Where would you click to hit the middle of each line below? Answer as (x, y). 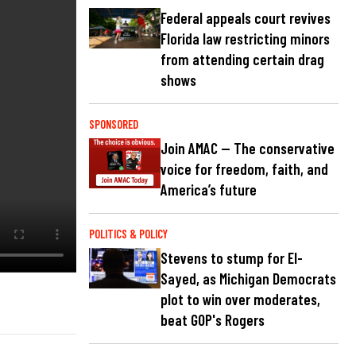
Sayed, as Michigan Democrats (248, 279)
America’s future (209, 190)
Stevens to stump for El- (232, 258)
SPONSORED (114, 124)
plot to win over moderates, (240, 300)
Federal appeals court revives (246, 17)
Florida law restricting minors (245, 38)
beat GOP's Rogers (213, 320)
